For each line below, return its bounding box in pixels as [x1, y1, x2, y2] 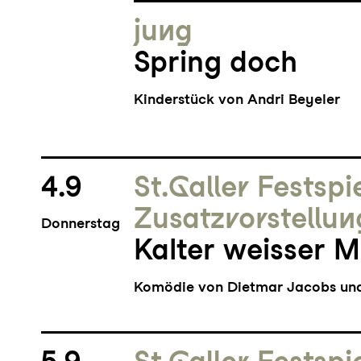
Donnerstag [40, 214, 120, 232]
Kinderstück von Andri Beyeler [134, 90, 341, 108]
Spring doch [134, 44, 298, 80]
